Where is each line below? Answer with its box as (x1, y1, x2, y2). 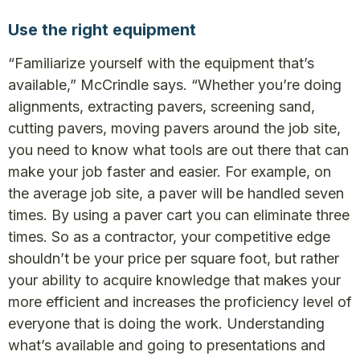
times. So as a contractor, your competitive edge (8, 228, 330, 245)
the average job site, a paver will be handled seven (8, 185, 344, 202)
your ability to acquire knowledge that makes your (8, 272, 341, 288)
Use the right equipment (8, 20, 196, 39)
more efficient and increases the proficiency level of (8, 293, 352, 310)
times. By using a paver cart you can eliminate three (8, 207, 350, 223)
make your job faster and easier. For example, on (8, 163, 331, 180)
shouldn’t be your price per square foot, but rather (8, 250, 339, 267)
